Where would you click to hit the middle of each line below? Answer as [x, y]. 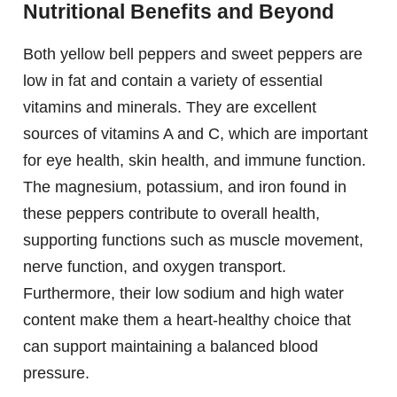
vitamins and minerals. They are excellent [170, 108]
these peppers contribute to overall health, [171, 214]
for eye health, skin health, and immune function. [195, 161]
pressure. [56, 374]
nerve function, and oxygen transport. [155, 267]
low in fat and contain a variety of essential [173, 81]
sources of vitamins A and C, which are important [195, 134]
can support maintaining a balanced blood [171, 347]
